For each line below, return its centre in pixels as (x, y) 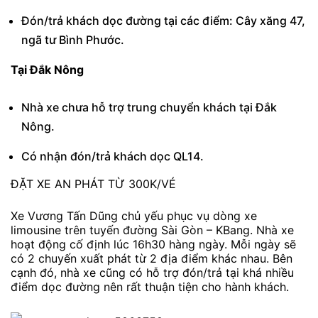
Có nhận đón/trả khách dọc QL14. (113, 156)
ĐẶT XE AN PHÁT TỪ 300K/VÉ (93, 183)
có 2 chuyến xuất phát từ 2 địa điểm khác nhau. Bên (152, 259)
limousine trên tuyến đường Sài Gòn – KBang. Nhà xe (152, 230)
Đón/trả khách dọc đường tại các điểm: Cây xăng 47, (163, 21)
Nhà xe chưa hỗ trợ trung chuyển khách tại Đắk (149, 107)
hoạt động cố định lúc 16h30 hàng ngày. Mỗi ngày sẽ (153, 245)
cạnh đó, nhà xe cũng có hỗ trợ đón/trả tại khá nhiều (152, 273)
